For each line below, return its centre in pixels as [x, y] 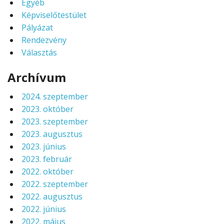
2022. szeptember [55, 184]
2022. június [44, 209]
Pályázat [37, 28]
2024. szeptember [55, 97]
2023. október [47, 109]
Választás [39, 53]
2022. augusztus [52, 197]
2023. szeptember [55, 122]
